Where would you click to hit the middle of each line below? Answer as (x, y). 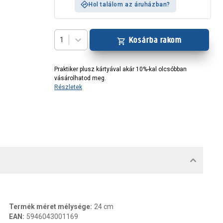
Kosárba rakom (155, 40)
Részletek (68, 87)
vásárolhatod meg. (80, 78)
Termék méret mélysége (50, 207)
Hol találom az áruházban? (129, 4)
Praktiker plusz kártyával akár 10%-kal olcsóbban (120, 69)
